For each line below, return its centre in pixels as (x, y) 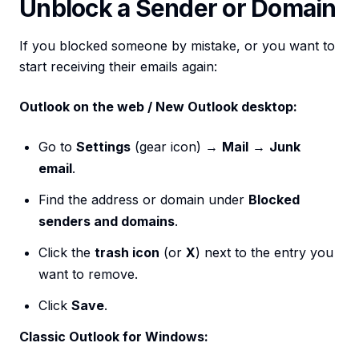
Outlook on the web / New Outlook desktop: (158, 107)
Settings (103, 147)
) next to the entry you (264, 253)
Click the (67, 253)
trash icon (127, 253)
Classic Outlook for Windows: (114, 337)
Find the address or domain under (143, 200)
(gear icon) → (176, 147)
